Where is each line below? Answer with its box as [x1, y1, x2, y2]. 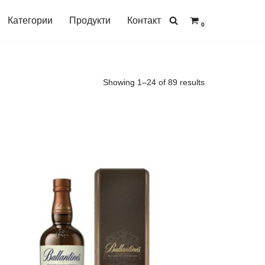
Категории [8, 15, 53, 26]
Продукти [69, 15, 111, 26]
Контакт [127, 15, 161, 26]
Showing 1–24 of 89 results [103, 77, 205, 88]
